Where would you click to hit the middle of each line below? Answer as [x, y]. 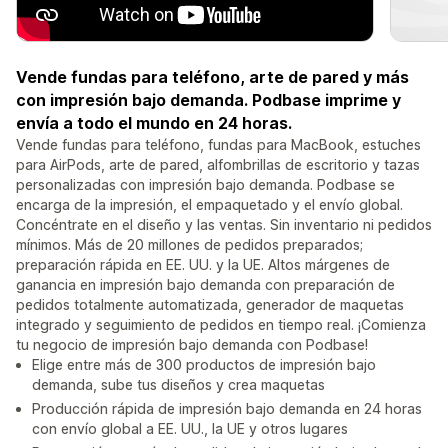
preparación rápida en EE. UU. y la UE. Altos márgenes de [203, 265]
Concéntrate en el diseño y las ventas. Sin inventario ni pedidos [224, 225]
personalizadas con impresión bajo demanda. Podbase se [205, 185]
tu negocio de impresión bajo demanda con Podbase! [192, 345]
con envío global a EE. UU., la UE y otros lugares [190, 429]
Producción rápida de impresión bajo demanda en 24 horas [227, 409]
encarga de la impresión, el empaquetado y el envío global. [209, 205]
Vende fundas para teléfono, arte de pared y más [212, 77]
